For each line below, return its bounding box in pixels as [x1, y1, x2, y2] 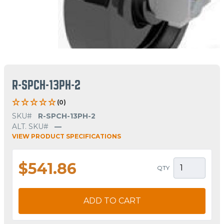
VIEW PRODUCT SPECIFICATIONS [12, 132, 121, 140]
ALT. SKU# [12, 121, 48, 131]
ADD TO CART [83, 195, 141, 205]
